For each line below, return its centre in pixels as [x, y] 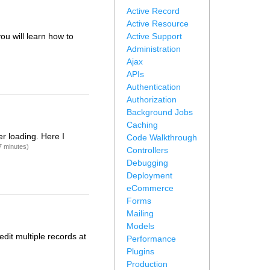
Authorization [152, 99]
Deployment [149, 175]
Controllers [147, 150]
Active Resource [158, 24]
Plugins [140, 251]
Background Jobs [160, 112]
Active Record [153, 11]
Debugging [147, 163]
